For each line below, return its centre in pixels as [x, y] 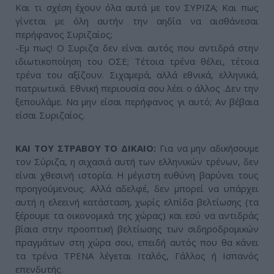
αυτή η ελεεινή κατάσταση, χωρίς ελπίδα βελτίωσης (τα [137, 202]
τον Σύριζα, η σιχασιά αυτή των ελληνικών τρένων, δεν [137, 162]
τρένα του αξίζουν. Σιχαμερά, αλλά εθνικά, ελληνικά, [137, 75]
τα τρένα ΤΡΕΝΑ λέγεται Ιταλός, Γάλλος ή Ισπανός [137, 256]
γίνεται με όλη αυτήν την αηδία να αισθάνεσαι [137, 21]
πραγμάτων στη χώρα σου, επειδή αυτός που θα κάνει [137, 243]
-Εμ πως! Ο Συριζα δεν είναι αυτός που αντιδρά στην [137, 48]
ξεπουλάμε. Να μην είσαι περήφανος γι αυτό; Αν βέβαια [137, 102]
